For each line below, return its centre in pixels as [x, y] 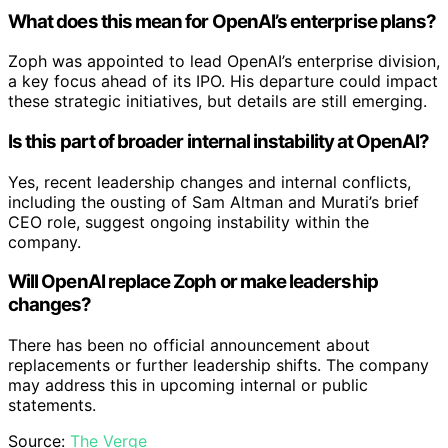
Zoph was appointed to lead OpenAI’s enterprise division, [224, 61]
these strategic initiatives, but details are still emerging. [217, 101]
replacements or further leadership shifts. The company [218, 365]
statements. [52, 405]
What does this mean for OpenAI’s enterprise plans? [222, 21]
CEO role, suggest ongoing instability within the [188, 221]
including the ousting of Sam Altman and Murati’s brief [213, 201]
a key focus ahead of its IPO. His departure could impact [223, 81]
